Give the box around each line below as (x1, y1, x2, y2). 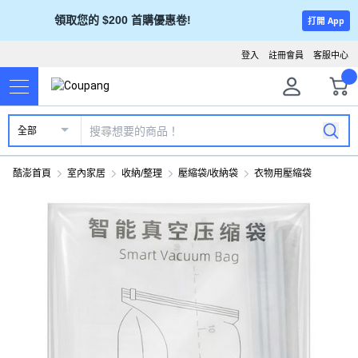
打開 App (307, 14, 344, 26)
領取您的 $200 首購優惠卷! (54, 14, 191, 26)
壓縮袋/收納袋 (178, 168, 238, 179)
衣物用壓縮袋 (254, 168, 312, 179)
